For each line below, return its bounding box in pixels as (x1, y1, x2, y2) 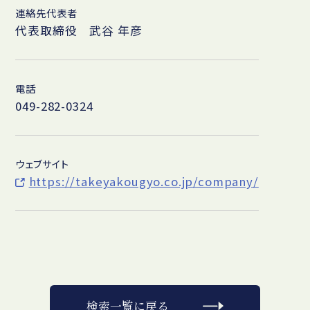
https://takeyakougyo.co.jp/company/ (28, 172, 259, 190)
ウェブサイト (15, 156, 69, 171)
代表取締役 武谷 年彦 (15, 22, 143, 39)
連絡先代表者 (15, 6, 77, 21)
